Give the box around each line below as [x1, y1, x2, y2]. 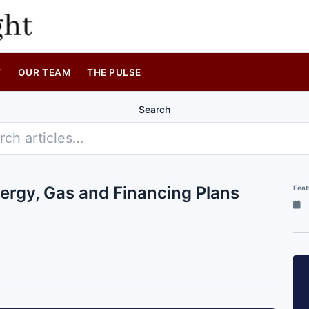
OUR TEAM [17, 66, 71, 78]
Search [139, 103, 170, 115]
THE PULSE [87, 66, 142, 78]
